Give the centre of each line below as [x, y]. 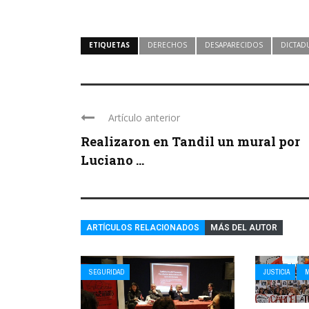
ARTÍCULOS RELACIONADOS [143, 228]
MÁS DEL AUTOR [244, 228]
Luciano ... [112, 160]
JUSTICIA [277, 272]
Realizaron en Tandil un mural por [190, 142]
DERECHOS [167, 45]
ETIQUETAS [109, 45]
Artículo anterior [144, 118]
